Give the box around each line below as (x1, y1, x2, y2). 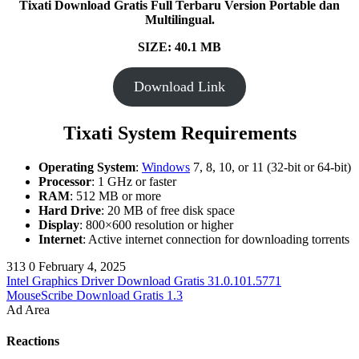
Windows (142, 159, 190, 174)
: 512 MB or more (70, 188, 161, 203)
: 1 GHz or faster (91, 174, 176, 188)
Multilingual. (144, 13, 215, 27)
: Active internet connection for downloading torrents (83, 232, 349, 246)
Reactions (6, 334, 59, 349)
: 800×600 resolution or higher (79, 217, 233, 232)
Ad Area (6, 302, 50, 317)
